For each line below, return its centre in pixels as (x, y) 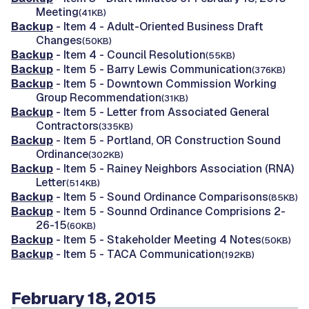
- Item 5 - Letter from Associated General (161, 112)
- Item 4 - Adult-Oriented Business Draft (158, 26)
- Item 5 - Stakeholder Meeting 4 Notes (157, 239)
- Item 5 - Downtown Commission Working (165, 83)
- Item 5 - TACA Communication (137, 254)
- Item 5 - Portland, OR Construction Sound (167, 140)
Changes (59, 40)
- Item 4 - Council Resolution (129, 54)
